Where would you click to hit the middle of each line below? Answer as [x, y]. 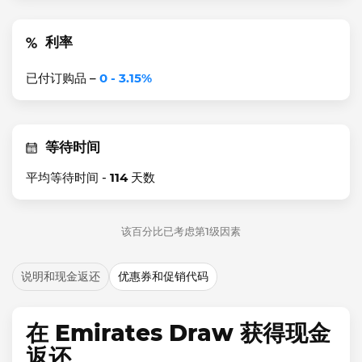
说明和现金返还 [61, 276]
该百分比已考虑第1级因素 [181, 231]
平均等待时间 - [68, 177]
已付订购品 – [63, 78]
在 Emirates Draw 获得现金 [178, 333]
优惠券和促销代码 [163, 276]
